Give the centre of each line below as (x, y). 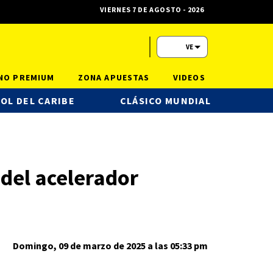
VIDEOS (189, 77)
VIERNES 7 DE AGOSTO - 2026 (152, 9)
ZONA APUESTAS (114, 77)
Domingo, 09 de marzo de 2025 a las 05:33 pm (110, 246)
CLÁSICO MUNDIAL (165, 101)
